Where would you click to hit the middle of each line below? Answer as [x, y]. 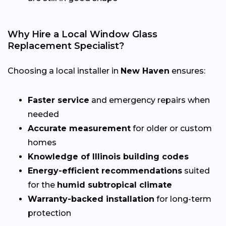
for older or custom [171, 128]
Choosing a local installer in [64, 71]
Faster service [59, 100]
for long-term [183, 199]
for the [42, 185]
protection [49, 213]
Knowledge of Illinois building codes [108, 156]
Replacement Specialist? [66, 46]
